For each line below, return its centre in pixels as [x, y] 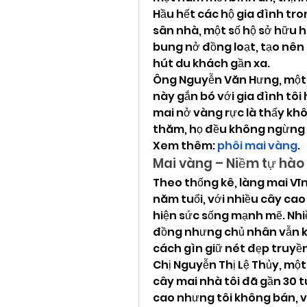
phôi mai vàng [257, 145]
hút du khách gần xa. [211, 63]
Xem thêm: [185, 145]
